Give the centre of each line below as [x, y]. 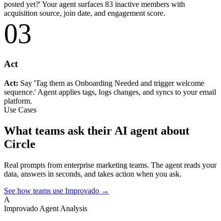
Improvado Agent [31, 208]
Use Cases [20, 110]
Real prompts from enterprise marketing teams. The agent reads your [110, 165]
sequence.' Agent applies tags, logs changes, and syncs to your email [110, 92]
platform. [18, 101]
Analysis [74, 208]
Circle [20, 144]
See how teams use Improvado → [56, 190]
